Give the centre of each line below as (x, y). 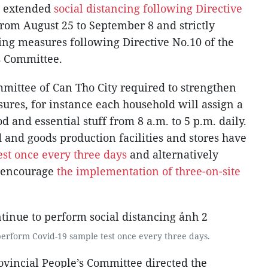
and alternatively (174, 154)
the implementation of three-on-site (149, 171)
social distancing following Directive (148, 8)
